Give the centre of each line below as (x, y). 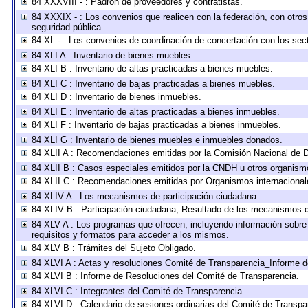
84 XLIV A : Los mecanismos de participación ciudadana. (145, 196)
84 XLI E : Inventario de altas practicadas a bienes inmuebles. (155, 112)
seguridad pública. (67, 27)
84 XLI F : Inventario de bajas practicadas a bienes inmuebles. (156, 125)
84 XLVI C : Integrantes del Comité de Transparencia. (138, 291)
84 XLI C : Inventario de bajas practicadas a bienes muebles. (153, 84)
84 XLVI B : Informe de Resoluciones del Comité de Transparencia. (165, 276)
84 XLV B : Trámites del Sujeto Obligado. (113, 248)
